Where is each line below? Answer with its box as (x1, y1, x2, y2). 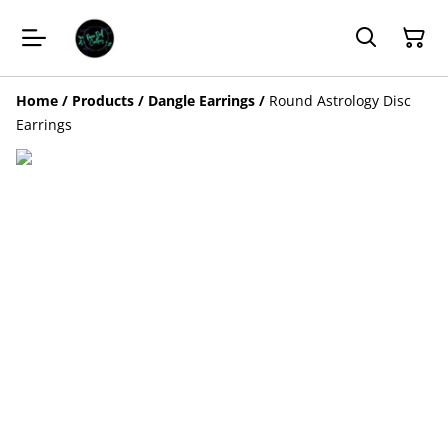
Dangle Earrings (148, 91, 255, 110)
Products (72, 91, 134, 110)
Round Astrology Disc (269, 91, 411, 110)
